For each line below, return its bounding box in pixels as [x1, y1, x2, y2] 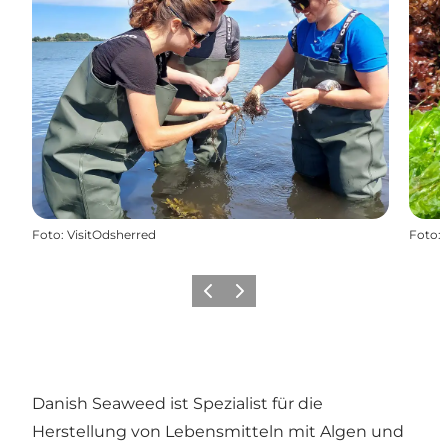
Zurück [195, 289, 238, 305]
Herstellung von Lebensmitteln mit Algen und [32, 421, 404, 441]
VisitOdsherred [67, 226, 156, 242]
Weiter [227, 289, 266, 305]
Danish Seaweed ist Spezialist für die [32, 393, 323, 413]
